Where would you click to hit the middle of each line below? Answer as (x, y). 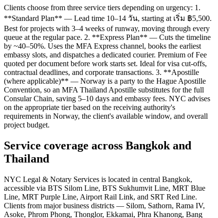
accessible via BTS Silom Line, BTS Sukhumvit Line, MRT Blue (105, 188)
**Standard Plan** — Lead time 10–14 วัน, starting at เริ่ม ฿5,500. (108, 18)
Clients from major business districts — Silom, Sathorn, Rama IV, (104, 206)
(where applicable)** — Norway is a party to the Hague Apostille (105, 81)
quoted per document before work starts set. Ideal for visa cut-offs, (105, 64)
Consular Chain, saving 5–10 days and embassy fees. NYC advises (107, 99)
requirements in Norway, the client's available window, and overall (106, 116)
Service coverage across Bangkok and (98, 146)
